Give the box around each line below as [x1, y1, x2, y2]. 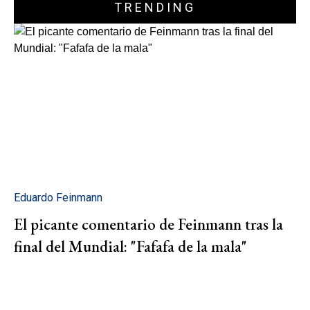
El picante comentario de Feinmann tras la [14, 213, 283, 235]
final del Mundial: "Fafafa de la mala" [14, 235, 247, 257]
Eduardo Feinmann [14, 190, 102, 204]
